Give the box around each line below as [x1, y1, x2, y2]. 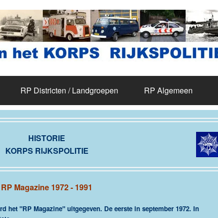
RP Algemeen [144, 85, 193, 96]
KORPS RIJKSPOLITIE [5, 145, 89, 156]
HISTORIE [28, 132, 65, 144]
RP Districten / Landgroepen [20, 85, 118, 96]
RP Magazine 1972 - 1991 [1, 182, 92, 193]
